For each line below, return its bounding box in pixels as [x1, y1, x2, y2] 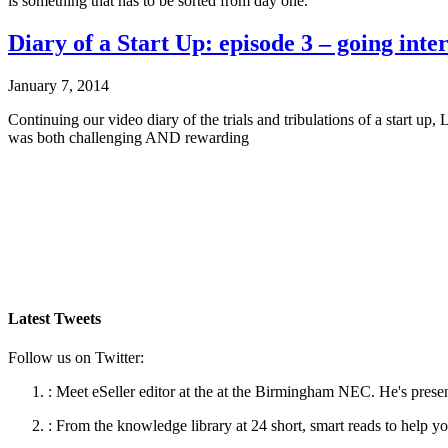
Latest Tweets [8, 309, 101, 327]
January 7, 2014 [8, 77, 109, 95]
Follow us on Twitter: [8, 348, 144, 366]
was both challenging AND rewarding [8, 129, 249, 147]
